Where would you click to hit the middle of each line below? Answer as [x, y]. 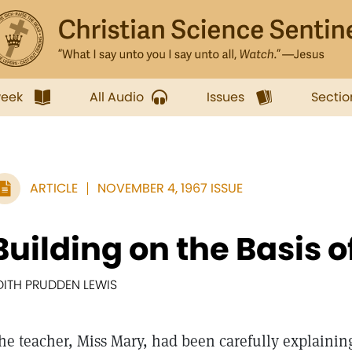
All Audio [117, 97]
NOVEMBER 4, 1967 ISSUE [170, 188]
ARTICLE [54, 188]
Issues [225, 97]
